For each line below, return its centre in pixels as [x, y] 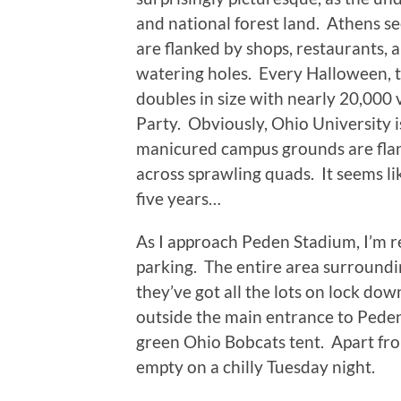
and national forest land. [228, 22]
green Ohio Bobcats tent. [230, 341]
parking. [166, 266]
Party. [158, 123]
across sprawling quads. [225, 173]
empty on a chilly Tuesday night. [256, 366]
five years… [179, 198]
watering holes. [194, 73]
